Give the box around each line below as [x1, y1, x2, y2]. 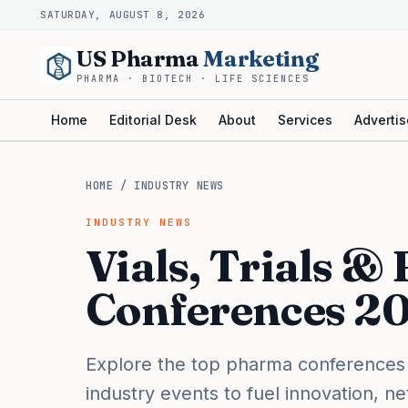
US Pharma [76, 46, 204, 72]
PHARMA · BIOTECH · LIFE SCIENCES [76, 73, 310, 85]
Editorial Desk [109, 112, 197, 127]
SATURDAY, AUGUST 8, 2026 [40, 8, 206, 21]
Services [278, 112, 332, 127]
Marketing [203, 46, 319, 72]
